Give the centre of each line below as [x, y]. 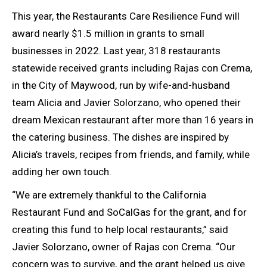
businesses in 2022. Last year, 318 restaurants [116, 51]
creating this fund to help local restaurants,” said [120, 230]
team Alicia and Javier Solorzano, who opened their [126, 103]
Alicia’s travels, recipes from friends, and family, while [131, 155]
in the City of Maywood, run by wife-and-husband [121, 86]
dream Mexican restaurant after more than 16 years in [133, 120]
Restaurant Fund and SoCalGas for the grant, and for [129, 212]
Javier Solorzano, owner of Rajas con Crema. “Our [124, 247]
